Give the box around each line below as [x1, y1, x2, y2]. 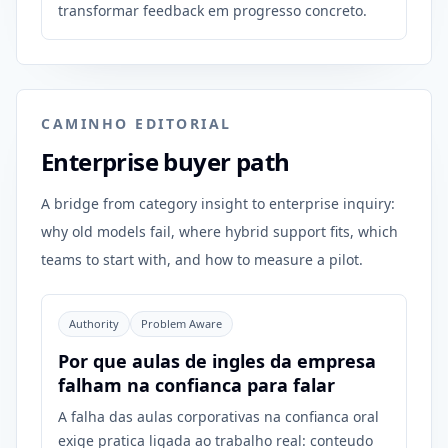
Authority [69, 316, 119, 331]
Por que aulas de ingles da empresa [58, 349, 376, 373]
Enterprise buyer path [41, 145, 290, 178]
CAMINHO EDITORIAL [41, 114, 232, 133]
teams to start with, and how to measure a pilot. [41, 250, 363, 269]
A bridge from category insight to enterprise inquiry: [41, 194, 395, 213]
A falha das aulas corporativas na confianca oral [58, 407, 379, 426]
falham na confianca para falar [58, 373, 335, 397]
